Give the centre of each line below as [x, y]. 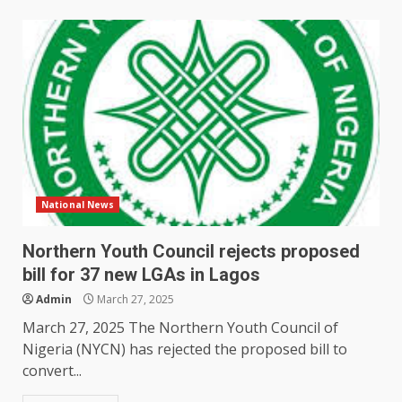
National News [78, 205]
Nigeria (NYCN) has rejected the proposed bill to [185, 350]
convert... [52, 371]
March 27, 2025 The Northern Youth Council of [180, 328]
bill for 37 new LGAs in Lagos [141, 275]
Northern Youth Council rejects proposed [191, 252]
